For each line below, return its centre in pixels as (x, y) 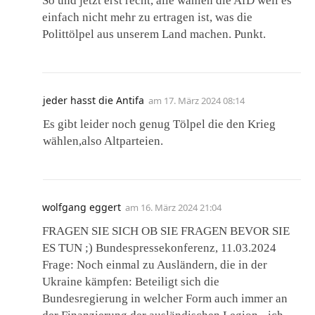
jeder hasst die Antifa (94, 100)
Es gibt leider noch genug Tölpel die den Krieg (159, 124)
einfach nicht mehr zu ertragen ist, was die (147, 17)
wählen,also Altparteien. (103, 141)
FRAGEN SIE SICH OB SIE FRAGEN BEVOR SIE (166, 231)
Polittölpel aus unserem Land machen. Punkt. (154, 34)
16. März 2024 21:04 (181, 207)
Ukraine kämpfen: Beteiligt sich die (131, 281)
